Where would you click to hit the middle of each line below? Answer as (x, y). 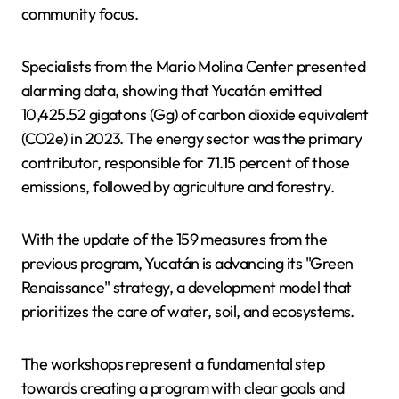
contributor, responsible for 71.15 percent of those (186, 163)
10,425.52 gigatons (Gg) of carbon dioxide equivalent (195, 114)
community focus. (80, 14)
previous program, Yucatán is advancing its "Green (187, 263)
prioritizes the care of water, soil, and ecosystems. (188, 311)
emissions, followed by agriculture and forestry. (178, 187)
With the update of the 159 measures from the (175, 239)
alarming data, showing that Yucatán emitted (171, 90)
